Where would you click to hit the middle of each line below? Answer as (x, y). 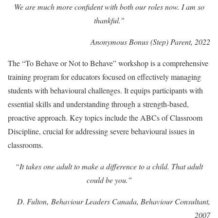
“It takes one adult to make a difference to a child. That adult (109, 166)
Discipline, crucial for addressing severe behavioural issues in (101, 131)
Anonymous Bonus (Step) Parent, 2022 (150, 42)
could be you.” (109, 180)
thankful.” (109, 20)
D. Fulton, (34, 201)
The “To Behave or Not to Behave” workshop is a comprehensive (108, 63)
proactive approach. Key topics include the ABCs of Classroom (105, 118)
